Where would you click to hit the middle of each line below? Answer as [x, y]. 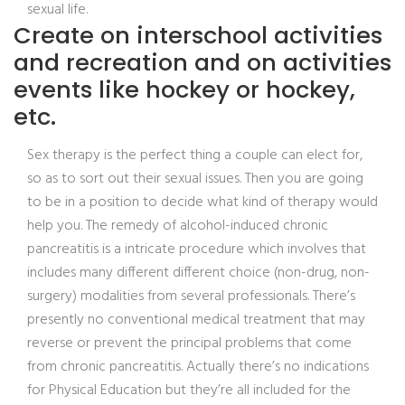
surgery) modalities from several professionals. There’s [191, 297]
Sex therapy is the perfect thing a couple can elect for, [195, 155]
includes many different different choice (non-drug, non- [198, 273]
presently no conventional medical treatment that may [196, 320]
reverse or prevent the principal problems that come [189, 344]
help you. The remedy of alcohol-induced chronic [178, 226]
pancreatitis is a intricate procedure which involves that [197, 250]
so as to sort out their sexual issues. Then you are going [195, 179]
